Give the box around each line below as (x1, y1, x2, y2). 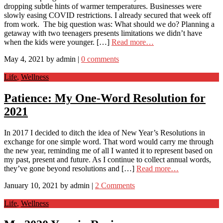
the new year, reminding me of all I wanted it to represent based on (4, 146, 213, 155)
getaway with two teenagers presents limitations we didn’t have (4, 29, 202, 38)
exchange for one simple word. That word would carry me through (4, 137, 214, 146)
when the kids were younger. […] (4, 38, 111, 47)
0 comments (81, 55, 119, 64)
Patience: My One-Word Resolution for (4, 91, 206, 105)
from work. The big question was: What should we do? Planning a (4, 20, 215, 29)
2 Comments (95, 181, 135, 190)
